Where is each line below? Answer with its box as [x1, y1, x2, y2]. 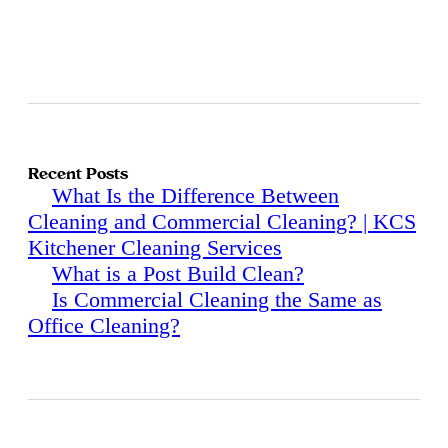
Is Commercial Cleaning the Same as [52, 287, 382, 313]
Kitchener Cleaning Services [28, 235, 282, 261]
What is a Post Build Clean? [52, 261, 304, 287]
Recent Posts [28, 164, 128, 184]
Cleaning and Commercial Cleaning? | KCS [28, 209, 416, 235]
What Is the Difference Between [52, 183, 339, 209]
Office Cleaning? [28, 313, 180, 339]
